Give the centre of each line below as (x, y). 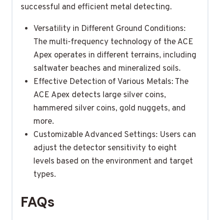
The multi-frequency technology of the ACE (113, 42)
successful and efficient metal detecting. (96, 7)
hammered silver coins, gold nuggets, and (109, 108)
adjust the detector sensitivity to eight (105, 148)
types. (44, 175)
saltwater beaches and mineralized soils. (107, 69)
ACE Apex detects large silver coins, (99, 95)
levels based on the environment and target (113, 161)
